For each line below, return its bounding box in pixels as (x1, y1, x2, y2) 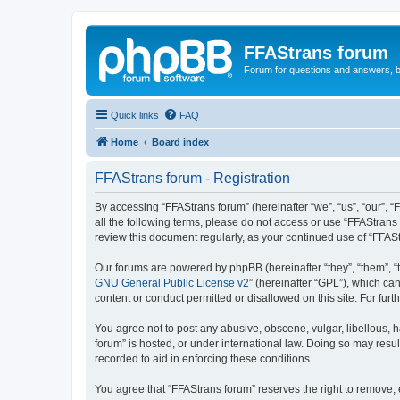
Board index (152, 136, 209, 147)
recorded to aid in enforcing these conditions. (95, 352, 312, 365)
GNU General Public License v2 (95, 276, 249, 289)
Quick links (111, 109, 159, 121)
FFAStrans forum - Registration (95, 170, 290, 186)
